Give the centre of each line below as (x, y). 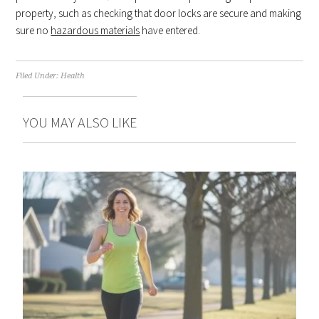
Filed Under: (38, 75)
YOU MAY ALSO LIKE (80, 122)
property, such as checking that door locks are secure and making (159, 13)
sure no (33, 30)
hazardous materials (95, 30)
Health (73, 75)
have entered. (170, 30)
